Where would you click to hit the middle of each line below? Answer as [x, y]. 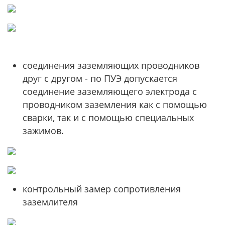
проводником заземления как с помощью [115, 104]
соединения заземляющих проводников [111, 65]
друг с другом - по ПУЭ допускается [100, 78]
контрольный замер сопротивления [102, 189]
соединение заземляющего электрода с [110, 91]
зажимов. [43, 131]
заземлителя [50, 202]
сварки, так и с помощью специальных [108, 118]
